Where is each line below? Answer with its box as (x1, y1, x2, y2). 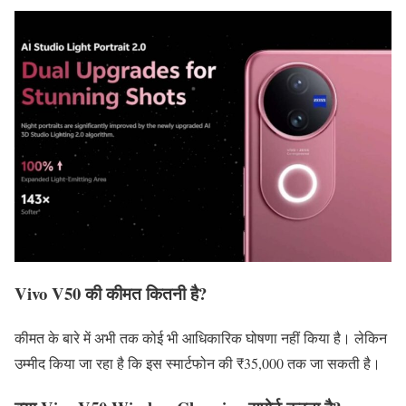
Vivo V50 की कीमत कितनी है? (14, 281, 207, 306)
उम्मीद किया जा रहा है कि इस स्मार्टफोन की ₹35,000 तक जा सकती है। (14, 353, 381, 372)
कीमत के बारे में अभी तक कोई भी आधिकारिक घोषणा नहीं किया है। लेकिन (14, 327, 387, 347)
